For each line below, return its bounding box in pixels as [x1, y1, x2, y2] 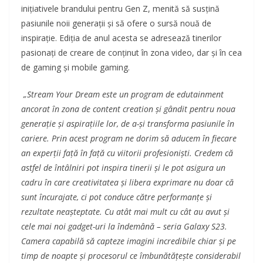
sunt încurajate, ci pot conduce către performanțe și [21, 191, 212, 203]
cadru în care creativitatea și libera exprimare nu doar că [21, 177, 234, 188]
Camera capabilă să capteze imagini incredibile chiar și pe [21, 235, 236, 247]
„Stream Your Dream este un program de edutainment [23, 89, 224, 100]
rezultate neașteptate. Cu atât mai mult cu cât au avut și [21, 206, 230, 218]
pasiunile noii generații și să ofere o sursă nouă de [21, 18, 211, 29]
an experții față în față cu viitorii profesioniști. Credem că [21, 147, 233, 159]
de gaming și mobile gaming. [21, 62, 130, 73]
